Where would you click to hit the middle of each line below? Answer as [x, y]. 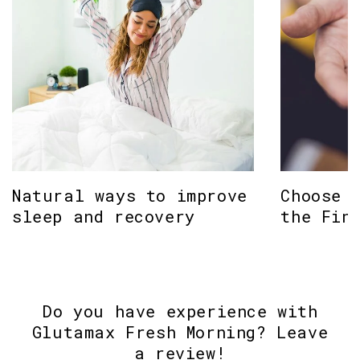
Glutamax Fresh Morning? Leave [180, 332]
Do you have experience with [180, 311]
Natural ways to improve [130, 195]
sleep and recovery [104, 216]
